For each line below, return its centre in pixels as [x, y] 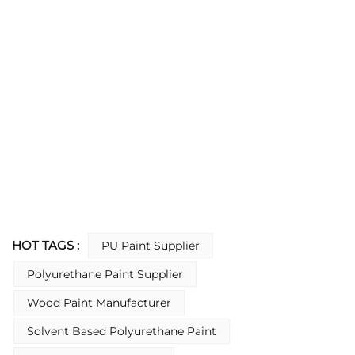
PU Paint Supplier [150, 245]
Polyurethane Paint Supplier [105, 274]
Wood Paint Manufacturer [99, 302]
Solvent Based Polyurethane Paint [122, 331]
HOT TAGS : [47, 245]
